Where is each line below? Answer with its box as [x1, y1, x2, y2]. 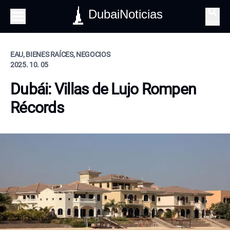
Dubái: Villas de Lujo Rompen [10, 80, 196, 98]
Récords [10, 99, 64, 117]
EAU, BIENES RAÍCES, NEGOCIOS [10, 50, 110, 59]
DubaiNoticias [88, 7, 163, 21]
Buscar [205, 18, 220, 25]
